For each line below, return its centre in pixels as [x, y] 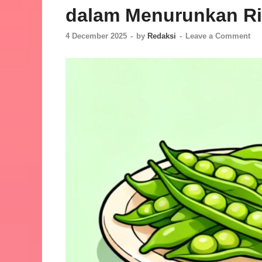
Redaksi [162, 36]
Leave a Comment [218, 36]
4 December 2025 [96, 36]
